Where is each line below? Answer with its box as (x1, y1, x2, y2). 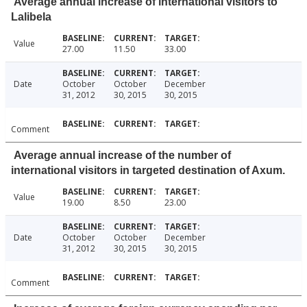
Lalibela (11, 11, 51, 23)
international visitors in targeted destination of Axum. (11, 164, 285, 177)
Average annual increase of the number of (14, 149, 231, 162)
